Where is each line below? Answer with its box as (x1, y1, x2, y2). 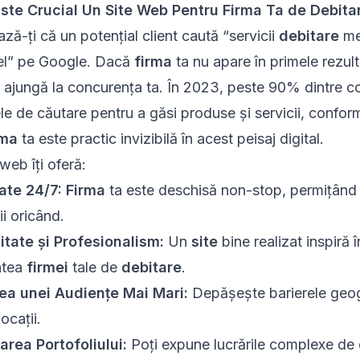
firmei (26, 259, 68, 276)
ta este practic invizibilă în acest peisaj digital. (17, 130, 324, 148)
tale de (67, 259, 121, 276)
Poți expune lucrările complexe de (126, 336, 358, 354)
